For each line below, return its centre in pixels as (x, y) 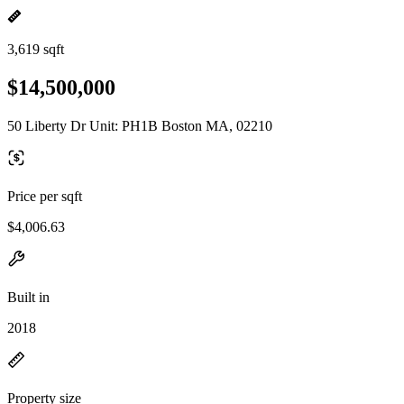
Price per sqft (45, 196)
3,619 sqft (36, 49)
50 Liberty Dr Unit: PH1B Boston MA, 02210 (140, 125)
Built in (28, 297)
